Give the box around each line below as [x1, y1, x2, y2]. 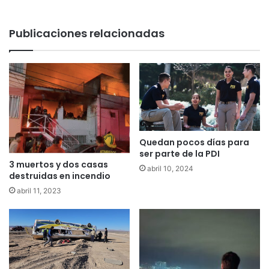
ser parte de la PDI [139, 147, 220, 160]
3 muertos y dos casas [9, 158, 108, 171]
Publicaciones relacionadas [9, 26, 165, 41]
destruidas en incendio [9, 169, 110, 182]
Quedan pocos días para [139, 136, 249, 148]
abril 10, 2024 [147, 163, 193, 173]
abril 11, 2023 [17, 186, 61, 195]
